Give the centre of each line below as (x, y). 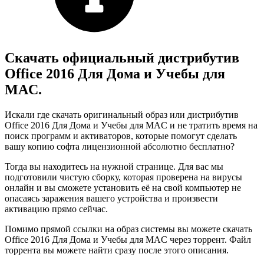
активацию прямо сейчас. (56, 209)
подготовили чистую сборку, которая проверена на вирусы (123, 177)
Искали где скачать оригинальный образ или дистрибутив (122, 114)
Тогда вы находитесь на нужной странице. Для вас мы (114, 166)
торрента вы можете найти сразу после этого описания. (117, 250)
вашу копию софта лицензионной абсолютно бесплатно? (120, 146)
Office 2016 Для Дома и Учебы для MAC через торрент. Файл (128, 239)
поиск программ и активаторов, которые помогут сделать (121, 136)
